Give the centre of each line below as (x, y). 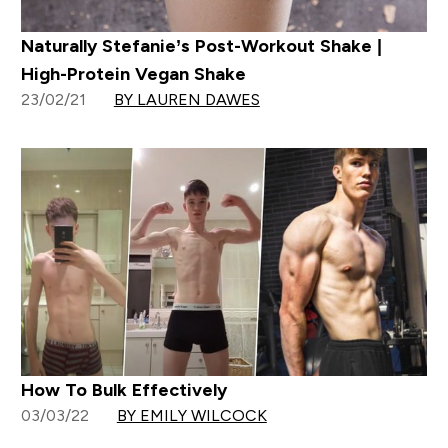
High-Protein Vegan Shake (133, 73)
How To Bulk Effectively (123, 390)
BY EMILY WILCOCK (191, 416)
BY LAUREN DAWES (186, 99)
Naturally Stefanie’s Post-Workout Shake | (201, 45)
